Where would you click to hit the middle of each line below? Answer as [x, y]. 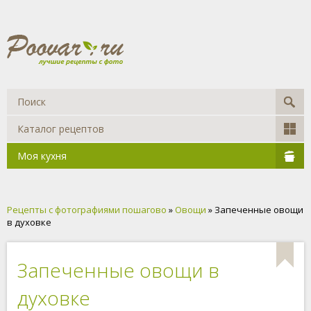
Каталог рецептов [61, 129]
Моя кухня [42, 156]
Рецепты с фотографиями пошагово [87, 210]
